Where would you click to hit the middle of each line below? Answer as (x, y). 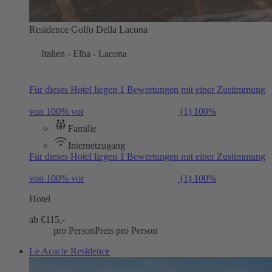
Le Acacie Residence (70, 251)
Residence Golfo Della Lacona (88, 29)
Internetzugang (97, 145)
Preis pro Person (126, 230)
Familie (82, 128)
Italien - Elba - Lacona (84, 53)
